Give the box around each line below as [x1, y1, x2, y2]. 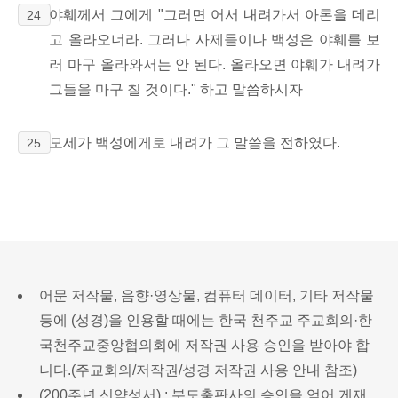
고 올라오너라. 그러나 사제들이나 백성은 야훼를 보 [49, 31, 380, 47]
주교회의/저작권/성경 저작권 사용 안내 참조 [76, 362, 353, 378]
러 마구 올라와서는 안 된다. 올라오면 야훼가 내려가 [49, 56, 380, 72]
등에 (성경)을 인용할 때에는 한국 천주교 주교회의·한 [39, 312, 372, 328]
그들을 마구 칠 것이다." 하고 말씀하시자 [49, 81, 304, 97]
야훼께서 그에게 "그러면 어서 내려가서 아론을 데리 [49, 6, 380, 22]
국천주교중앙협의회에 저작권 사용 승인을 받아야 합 [39, 337, 370, 353]
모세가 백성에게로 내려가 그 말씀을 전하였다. [49, 134, 341, 150]
